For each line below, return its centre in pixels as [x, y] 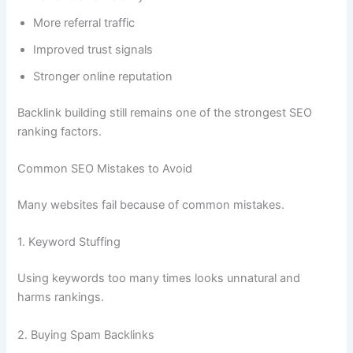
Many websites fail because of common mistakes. [151, 205]
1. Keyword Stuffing [69, 242]
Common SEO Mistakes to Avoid [105, 169]
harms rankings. [61, 297]
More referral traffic [84, 22]
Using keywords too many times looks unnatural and [159, 279]
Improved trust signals [93, 49]
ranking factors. [60, 131]
